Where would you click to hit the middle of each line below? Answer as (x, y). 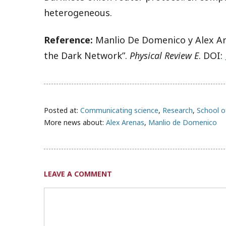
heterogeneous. (78, 13)
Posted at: (62, 110)
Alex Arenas (125, 122)
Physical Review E (164, 55)
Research (178, 110)
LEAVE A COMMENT (78, 174)
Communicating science (119, 110)
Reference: (68, 40)
